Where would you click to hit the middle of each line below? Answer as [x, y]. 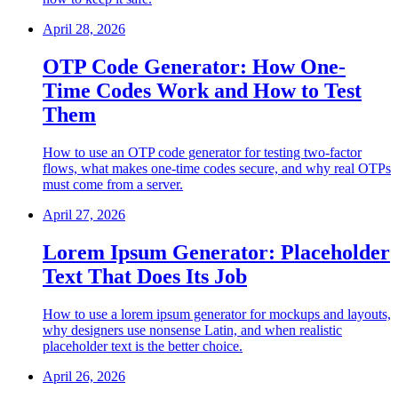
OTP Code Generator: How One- [194, 67]
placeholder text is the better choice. [143, 346]
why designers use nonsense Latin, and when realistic [192, 330]
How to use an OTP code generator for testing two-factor [202, 153]
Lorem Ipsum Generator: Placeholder [216, 253]
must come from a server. [113, 185]
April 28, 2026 [84, 29]
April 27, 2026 [84, 215]
